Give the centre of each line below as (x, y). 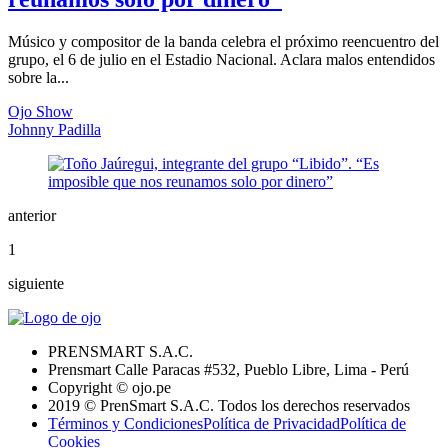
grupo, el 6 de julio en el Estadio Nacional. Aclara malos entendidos (221, 60)
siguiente (36, 284)
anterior (32, 216)
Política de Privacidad (271, 424)
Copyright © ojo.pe (109, 388)
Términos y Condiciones (125, 424)
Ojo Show (40, 112)
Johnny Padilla (54, 130)
